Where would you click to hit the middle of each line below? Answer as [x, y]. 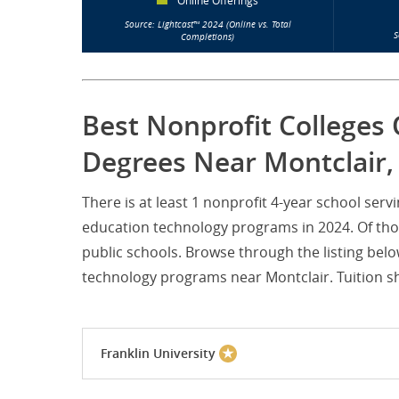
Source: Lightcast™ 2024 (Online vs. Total [208, 25]
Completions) [208, 37]
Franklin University [158, 354]
